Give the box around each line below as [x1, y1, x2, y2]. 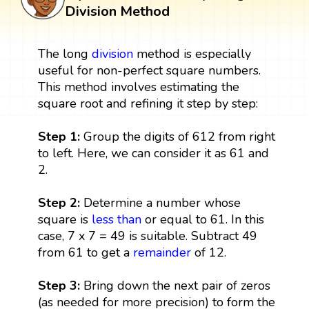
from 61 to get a [37, 243, 133, 261]
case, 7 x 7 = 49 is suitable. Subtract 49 [37, 227, 257, 244]
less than [91, 210, 141, 228]
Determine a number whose [83, 194, 241, 211]
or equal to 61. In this [141, 210, 264, 228]
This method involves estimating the [37, 78, 239, 95]
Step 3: [37, 277, 80, 294]
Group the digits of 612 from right [83, 128, 275, 145]
